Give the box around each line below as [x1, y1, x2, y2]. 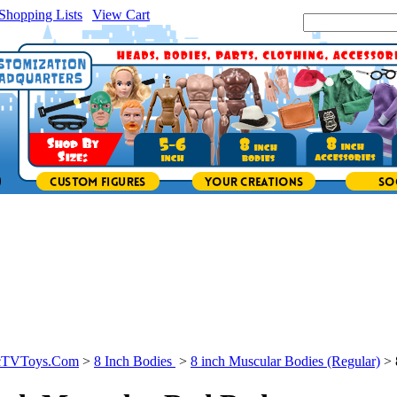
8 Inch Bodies [94, 354, 175, 369]
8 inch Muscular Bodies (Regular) [191, 354, 380, 369]
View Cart [92, 7, 150, 22]
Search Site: [237, 14, 303, 29]
